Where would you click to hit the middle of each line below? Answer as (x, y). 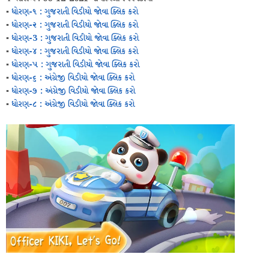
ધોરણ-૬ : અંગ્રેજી (40, 78)
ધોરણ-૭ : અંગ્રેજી (40, 91)
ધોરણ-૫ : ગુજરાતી (42, 65)
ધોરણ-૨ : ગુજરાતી (41, 25)
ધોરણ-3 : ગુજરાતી (42, 38)
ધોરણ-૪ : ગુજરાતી (41, 52)
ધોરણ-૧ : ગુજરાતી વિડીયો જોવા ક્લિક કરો (75, 12)
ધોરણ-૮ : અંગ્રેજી (40, 104)
